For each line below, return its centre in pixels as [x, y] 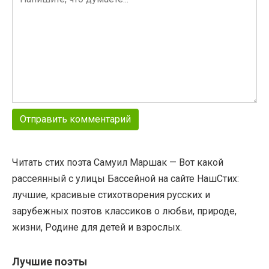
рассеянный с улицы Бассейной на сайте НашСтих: [125, 179]
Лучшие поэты [50, 262]
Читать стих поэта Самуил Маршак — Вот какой [118, 162]
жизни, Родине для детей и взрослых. [97, 227]
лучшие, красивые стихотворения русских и [111, 195]
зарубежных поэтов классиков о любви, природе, [124, 211]
